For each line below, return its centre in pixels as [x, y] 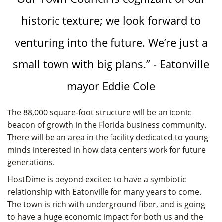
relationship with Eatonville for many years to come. [104, 192]
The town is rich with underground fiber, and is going [106, 204]
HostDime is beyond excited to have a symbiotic [97, 179]
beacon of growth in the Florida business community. [107, 125]
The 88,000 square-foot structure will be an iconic [99, 112]
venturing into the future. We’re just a [111, 42]
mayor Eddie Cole [111, 85]
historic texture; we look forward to [111, 20]
